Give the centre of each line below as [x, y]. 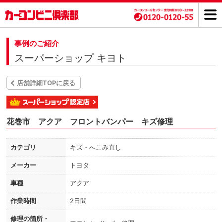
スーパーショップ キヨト [71, 58]
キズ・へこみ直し [96, 147]
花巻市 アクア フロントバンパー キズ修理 [90, 121]
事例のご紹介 [37, 43]
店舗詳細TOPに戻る [46, 83]
